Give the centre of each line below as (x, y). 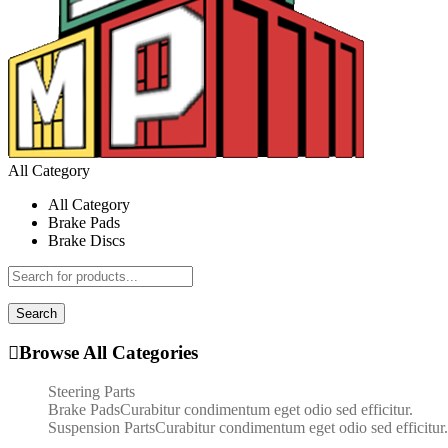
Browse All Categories (108, 353)
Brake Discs (86, 240)
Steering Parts (91, 391)
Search (36, 313)
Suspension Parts (101, 427)
